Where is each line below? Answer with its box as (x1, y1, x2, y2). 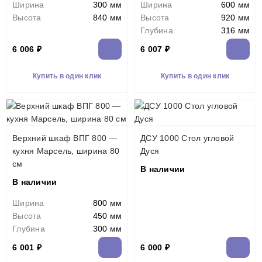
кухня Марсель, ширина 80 (12, 146, 119, 156)
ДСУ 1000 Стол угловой (140, 133, 235, 143)
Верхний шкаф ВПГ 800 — (12, 133, 118, 143)
